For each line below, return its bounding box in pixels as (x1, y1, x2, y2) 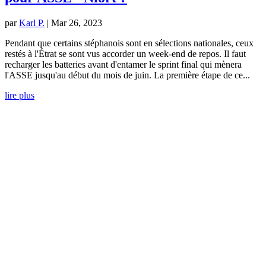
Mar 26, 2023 (51, 17, 102, 28)
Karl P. (19, 17, 45, 28)
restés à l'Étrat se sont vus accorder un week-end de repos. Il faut (5, 48, 246, 59)
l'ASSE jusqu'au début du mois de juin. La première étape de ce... (5, 69, 250, 80)
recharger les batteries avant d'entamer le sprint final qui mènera (5, 59, 242, 69)
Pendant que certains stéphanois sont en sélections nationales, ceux (5, 37, 254, 48)
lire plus (5, 90, 34, 100)
